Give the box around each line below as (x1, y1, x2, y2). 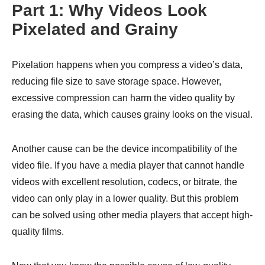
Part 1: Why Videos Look (12, 1, 207, 20)
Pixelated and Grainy (12, 20, 178, 38)
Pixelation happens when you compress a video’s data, (12, 60, 243, 70)
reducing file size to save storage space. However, (12, 76, 221, 86)
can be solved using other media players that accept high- (12, 210, 253, 220)
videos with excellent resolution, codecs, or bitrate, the (12, 177, 237, 187)
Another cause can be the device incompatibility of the (12, 144, 237, 154)
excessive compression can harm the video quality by (12, 93, 235, 103)
